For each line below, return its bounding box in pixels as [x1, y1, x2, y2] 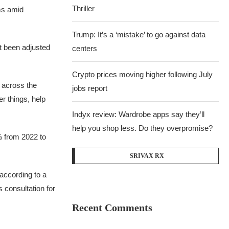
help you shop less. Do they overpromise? [72, 124, 213, 132]
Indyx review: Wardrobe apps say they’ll [72, 110, 205, 119]
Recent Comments [72, 202, 153, 213]
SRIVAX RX [129, 152, 164, 159]
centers [72, 44, 98, 53]
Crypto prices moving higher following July [72, 70, 213, 79]
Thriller [72, 4, 95, 13]
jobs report [72, 84, 108, 93]
